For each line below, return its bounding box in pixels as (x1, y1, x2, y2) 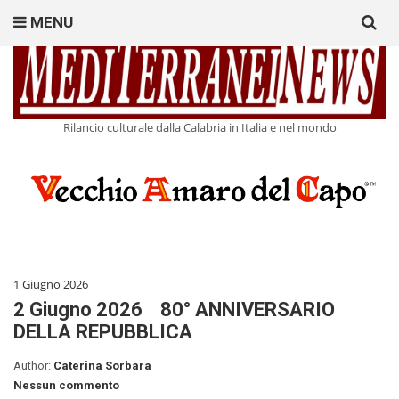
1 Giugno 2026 (13, 276, 88, 293)
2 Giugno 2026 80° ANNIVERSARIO (13, 298, 335, 322)
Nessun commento (13, 379, 119, 393)
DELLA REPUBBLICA (13, 321, 192, 344)
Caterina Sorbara (53, 359, 151, 373)
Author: (13, 359, 53, 373)
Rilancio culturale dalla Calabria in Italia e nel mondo (62, 119, 337, 136)
